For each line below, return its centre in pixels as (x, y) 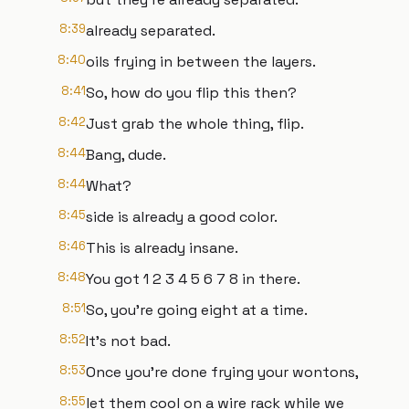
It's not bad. (128, 341)
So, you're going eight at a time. (197, 310)
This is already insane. (162, 248)
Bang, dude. (126, 155)
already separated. (151, 31)
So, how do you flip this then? (191, 93)
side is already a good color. (182, 217)
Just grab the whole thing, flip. (195, 124)
